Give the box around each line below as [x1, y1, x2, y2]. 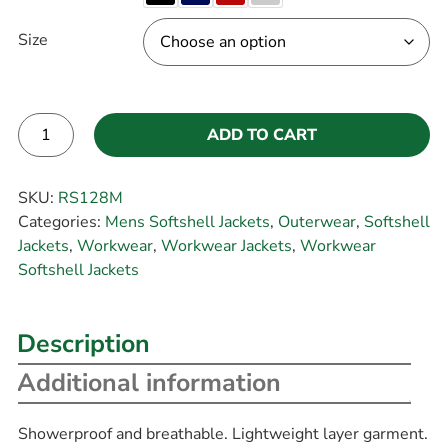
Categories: [17, 210, 105, 233]
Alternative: [17, 159, 104, 182]
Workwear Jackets [160, 234, 292, 257]
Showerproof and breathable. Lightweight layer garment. [17, 423, 428, 446]
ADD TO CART [206, 124, 317, 147]
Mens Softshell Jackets [104, 210, 270, 233]
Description [16, 327, 150, 362]
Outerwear [277, 210, 356, 233]
